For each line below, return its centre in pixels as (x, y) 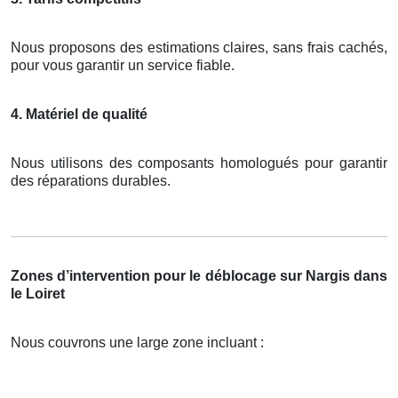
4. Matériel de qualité (79, 114)
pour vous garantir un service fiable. (123, 65)
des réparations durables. (91, 180)
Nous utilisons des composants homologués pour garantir (199, 163)
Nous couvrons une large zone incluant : (137, 342)
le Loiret (38, 293)
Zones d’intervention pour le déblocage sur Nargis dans (199, 275)
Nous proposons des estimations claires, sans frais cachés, (199, 47)
